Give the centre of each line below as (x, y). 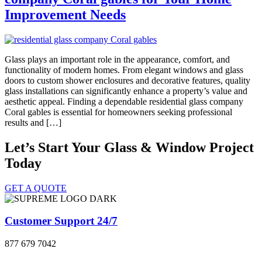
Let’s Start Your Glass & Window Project (129, 147)
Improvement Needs (65, 15)
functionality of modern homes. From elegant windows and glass (124, 70)
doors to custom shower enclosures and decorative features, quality (127, 80)
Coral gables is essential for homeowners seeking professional (118, 112)
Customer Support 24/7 (61, 221)
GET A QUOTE (36, 188)
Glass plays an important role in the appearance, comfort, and (117, 59)
